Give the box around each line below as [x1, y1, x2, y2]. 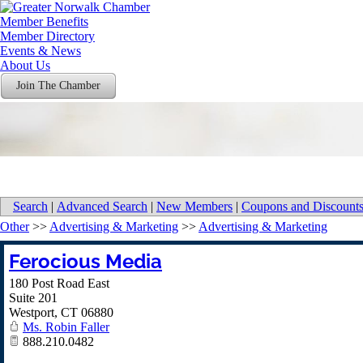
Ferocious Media [9, 250, 162, 273]
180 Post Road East [9, 276, 109, 290]
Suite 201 [9, 291, 58, 305]
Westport [9, 305, 54, 319]
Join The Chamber [16, 79, 100, 92]
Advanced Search [57, 199, 147, 213]
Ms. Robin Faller [23, 320, 109, 334]
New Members [156, 199, 233, 213]
